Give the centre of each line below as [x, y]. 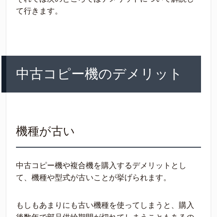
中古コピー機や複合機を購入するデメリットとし [101, 165]
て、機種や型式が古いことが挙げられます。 [93, 178]
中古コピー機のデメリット [99, 74]
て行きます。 [39, 11]
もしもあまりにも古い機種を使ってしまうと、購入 [105, 205]
